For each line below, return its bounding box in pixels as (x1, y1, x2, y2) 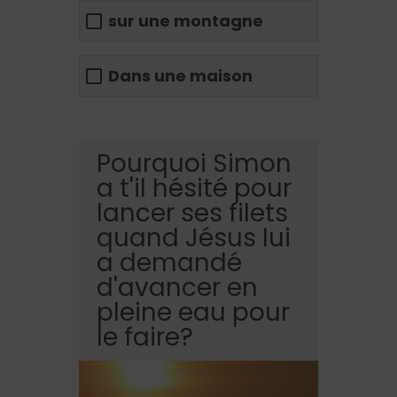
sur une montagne (108, 10, 263, 33)
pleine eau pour (97, 294, 290, 330)
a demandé (97, 245, 242, 280)
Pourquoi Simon (97, 145, 292, 181)
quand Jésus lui (97, 220, 291, 255)
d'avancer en (97, 269, 258, 305)
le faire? (97, 319, 193, 354)
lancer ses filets (97, 195, 288, 230)
